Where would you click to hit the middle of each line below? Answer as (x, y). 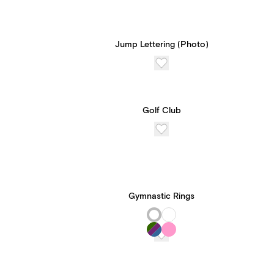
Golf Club (161, 111)
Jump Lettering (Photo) (161, 45)
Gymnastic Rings (161, 196)
